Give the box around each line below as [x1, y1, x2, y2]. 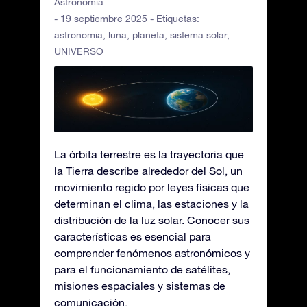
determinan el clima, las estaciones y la [54, 197, 249, 210]
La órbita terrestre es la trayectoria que [54, 148, 244, 161]
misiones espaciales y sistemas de [54, 280, 225, 293]
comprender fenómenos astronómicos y [54, 247, 250, 260]
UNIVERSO [54, 46, 103, 58]
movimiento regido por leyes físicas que [54, 181, 249, 194]
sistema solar [170, 29, 227, 41]
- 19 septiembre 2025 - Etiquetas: [54, 13, 199, 25]
